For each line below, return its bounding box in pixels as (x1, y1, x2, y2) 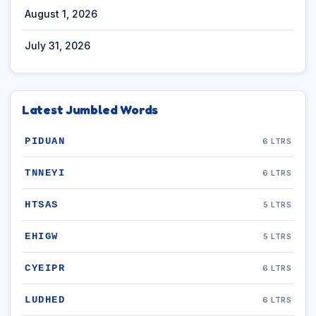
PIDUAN (25, 135, 65, 147)
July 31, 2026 (25, 39, 90, 51)
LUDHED (25, 294, 65, 305)
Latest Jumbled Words (22, 102, 158, 117)
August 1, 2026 (25, 8, 97, 20)
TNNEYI (25, 167, 65, 178)
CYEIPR (25, 262, 65, 274)
